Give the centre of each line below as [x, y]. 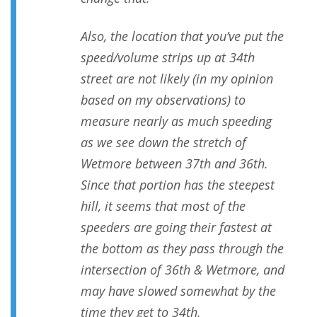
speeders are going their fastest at [176, 227]
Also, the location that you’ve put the [182, 36]
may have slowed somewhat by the [178, 291]
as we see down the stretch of [163, 143]
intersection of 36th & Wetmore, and [183, 270]
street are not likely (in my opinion [177, 79]
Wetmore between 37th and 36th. [174, 164]
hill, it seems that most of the [163, 206]
